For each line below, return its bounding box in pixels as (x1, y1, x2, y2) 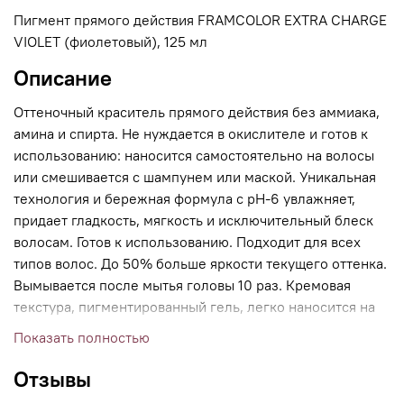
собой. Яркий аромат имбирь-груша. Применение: (14, 341, 345, 360)
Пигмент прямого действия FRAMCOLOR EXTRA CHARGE (14, 11, 387, 30)
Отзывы (14, 365, 91, 393)
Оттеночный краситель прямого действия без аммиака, (14, 103, 380, 122)
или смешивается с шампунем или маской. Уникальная (14, 168, 376, 187)
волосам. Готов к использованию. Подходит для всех (14, 233, 361, 252)
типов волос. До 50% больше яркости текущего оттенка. (14, 254, 387, 273)
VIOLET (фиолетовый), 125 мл (14, 32, 207, 51)
